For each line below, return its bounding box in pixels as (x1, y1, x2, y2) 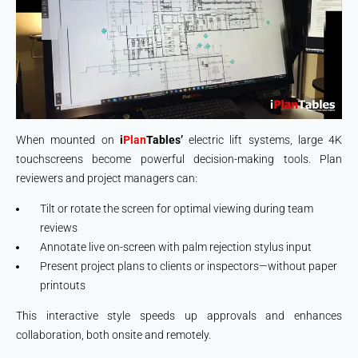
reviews (40, 221, 78, 235)
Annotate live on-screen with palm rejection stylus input (40, 241, 312, 254)
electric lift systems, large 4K (189, 133, 342, 147)
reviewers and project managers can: (16, 172, 197, 185)
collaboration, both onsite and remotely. (16, 328, 211, 342)
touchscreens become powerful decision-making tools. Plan (16, 153, 342, 166)
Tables (145, 133, 181, 147)
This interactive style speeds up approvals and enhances (16, 309, 342, 323)
